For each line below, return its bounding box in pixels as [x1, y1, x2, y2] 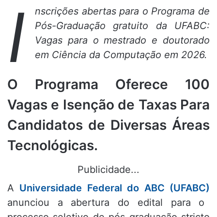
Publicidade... [77, 164, 139, 176]
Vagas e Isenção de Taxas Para [7, 96, 210, 113]
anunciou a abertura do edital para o [7, 197, 205, 209]
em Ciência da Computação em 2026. [35, 49, 207, 61]
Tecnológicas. [7, 137, 98, 154]
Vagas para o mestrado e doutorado [35, 34, 210, 46]
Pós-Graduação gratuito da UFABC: [35, 20, 210, 32]
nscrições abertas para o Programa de [35, 5, 210, 17]
